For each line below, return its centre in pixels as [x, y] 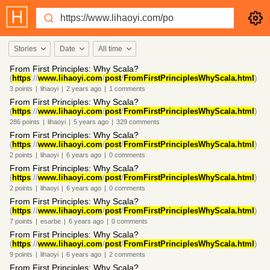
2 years [77, 89]
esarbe [51, 221]
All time [110, 49]
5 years [85, 122]
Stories [25, 49]
